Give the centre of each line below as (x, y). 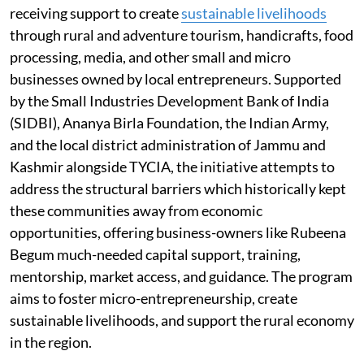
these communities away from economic (136, 210)
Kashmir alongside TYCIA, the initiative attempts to (172, 166)
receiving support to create (95, 13)
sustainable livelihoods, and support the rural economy (182, 320)
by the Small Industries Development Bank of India (169, 100)
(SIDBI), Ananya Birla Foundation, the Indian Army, (169, 122)
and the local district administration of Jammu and (168, 144)
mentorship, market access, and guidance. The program (181, 276)
